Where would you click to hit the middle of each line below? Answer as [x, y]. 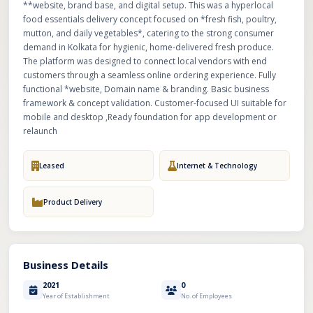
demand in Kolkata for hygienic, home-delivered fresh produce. [148, 47]
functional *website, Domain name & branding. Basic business [146, 89]
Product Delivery [73, 202]
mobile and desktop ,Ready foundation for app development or [150, 117]
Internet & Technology [217, 165]
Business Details [66, 265]
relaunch [40, 131]
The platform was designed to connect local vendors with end [145, 61]
